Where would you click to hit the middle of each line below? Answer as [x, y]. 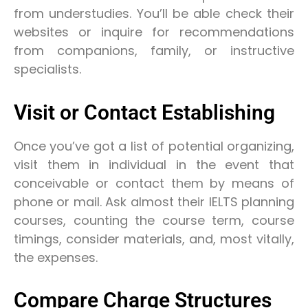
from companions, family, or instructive [154, 51]
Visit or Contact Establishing [144, 112]
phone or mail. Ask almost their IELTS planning [154, 201]
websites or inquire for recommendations [154, 32]
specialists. [47, 69]
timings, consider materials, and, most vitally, [154, 239]
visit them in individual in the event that [154, 164]
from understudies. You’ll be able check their [154, 14]
